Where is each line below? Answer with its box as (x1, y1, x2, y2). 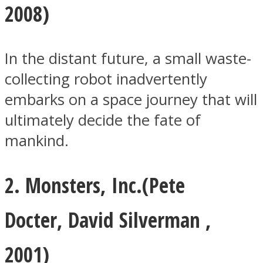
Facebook (29, 69, 110, 94)
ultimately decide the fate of (5, 110, 201, 131)
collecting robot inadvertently (5, 69, 207, 90)
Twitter (29, 203, 90, 227)
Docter (5, 205, 57, 234)
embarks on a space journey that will (5, 89, 257, 110)
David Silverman (68, 205, 200, 234)
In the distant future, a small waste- (5, 48, 251, 69)
